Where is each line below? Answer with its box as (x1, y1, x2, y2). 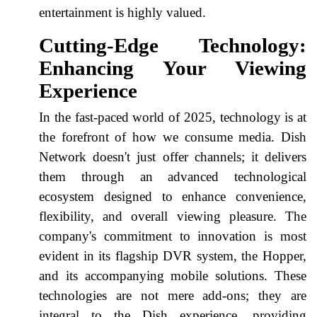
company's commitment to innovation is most (39, 228, 306, 243)
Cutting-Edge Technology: (39, 33, 306, 57)
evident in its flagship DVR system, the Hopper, (39, 248, 306, 263)
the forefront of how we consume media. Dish (39, 129, 306, 144)
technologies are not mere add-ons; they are (39, 287, 306, 303)
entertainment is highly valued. (39, 4, 206, 20)
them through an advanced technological (39, 168, 306, 184)
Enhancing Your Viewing (39, 56, 306, 79)
